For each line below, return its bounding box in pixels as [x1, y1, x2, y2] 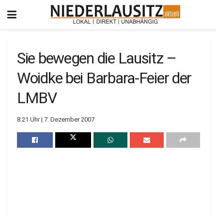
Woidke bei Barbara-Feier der [17, 69, 192, 87]
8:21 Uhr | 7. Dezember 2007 [17, 115, 94, 123]
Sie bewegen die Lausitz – [17, 49, 176, 67]
